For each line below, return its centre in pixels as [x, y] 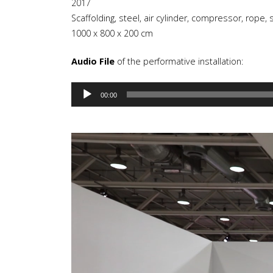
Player [84, 108]
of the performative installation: [179, 62]
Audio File [93, 62]
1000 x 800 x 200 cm [112, 33]
